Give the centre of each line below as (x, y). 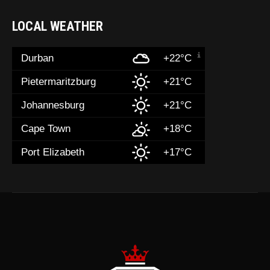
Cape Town (46, 128)
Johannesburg (53, 105)
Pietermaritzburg (59, 81)
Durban (38, 58)
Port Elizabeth (53, 152)
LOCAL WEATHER (58, 26)
